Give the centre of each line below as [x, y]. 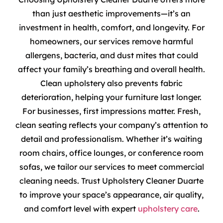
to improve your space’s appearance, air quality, [111, 194]
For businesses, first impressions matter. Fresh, [111, 111]
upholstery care [167, 208]
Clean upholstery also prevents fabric [111, 83]
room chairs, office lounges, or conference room [111, 153]
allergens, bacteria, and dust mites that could [111, 55]
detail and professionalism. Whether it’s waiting [111, 139]
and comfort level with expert [81, 208]
